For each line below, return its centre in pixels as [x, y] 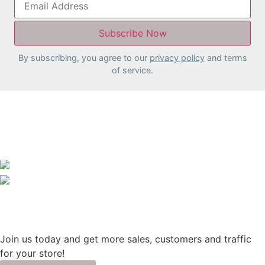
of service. [132, 70]
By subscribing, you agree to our [84, 57]
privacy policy [177, 57]
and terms [226, 57]
